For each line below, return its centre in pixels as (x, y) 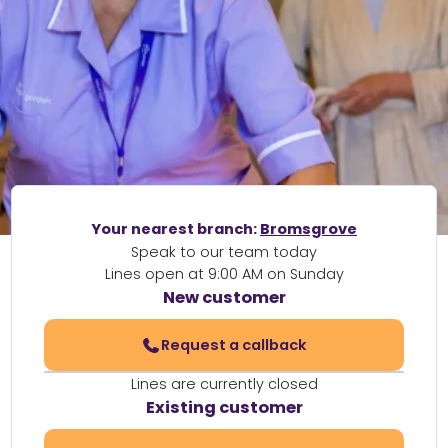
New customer (224, 297)
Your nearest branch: (175, 229)
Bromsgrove (308, 229)
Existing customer (224, 408)
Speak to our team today (224, 252)
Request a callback (233, 344)
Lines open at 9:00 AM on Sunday (224, 274)
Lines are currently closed (224, 384)
